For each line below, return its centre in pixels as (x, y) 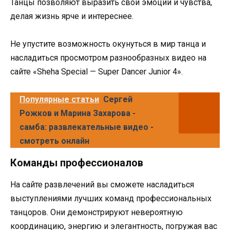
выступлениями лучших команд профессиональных (111, 199)
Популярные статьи (59, 100)
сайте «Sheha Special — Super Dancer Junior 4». (97, 71)
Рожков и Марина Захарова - (78, 113)
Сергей (118, 100)
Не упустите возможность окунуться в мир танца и (108, 44)
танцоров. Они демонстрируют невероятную (97, 213)
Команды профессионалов (77, 163)
